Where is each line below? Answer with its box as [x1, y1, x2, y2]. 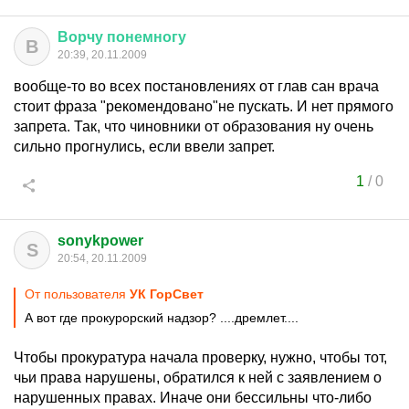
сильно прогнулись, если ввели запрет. [14, 139, 275, 154]
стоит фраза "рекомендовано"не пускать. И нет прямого [14, 99, 393, 114]
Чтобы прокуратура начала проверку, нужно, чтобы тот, [14, 350, 387, 365]
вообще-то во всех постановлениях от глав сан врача [14, 79, 379, 94]
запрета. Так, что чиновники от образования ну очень [14, 119, 373, 134]
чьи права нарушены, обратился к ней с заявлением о [14, 370, 382, 385]
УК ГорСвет [130, 287, 204, 301]
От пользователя [25, 287, 130, 301]
